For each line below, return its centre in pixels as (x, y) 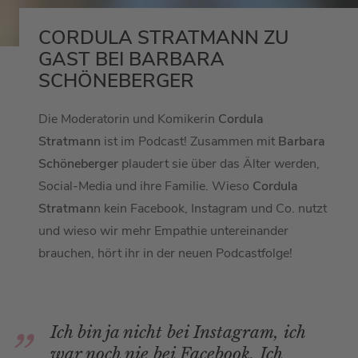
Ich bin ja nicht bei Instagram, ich (178, 333)
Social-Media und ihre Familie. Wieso (145, 187)
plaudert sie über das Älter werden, (221, 164)
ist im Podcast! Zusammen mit (189, 142)
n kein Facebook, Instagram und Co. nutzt (210, 209)
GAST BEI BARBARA (131, 60)
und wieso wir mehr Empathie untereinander (163, 231)
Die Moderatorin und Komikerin (127, 119)
